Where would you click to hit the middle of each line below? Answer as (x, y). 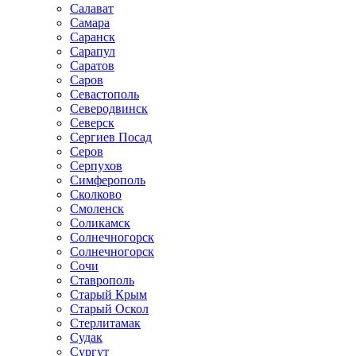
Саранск (93, 37)
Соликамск (100, 223)
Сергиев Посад (111, 137)
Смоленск (97, 209)
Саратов (92, 66)
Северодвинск (109, 108)
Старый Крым (108, 294)
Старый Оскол (109, 309)
